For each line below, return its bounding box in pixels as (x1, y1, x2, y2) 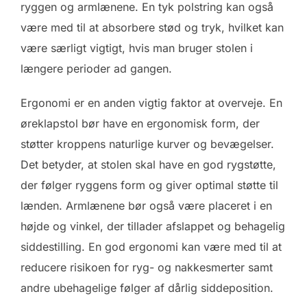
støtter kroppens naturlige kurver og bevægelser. (21, 136, 274, 151)
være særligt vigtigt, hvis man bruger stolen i (21, 40, 253, 55)
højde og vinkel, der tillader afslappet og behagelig (21, 219, 285, 233)
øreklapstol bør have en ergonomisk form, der (21, 116, 260, 130)
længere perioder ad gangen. (21, 61, 172, 75)
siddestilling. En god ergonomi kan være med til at (21, 239, 282, 254)
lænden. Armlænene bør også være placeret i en (21, 198, 272, 212)
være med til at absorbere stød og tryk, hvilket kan (21, 20, 284, 34)
